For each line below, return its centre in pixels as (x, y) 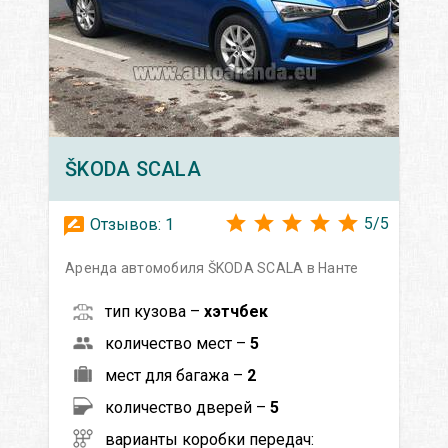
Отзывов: (125, 224)
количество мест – (177, 343)
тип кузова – (154, 311)
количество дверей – (187, 407)
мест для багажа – (176, 375)
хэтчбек (236, 311)
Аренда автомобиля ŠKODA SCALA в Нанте (212, 267)
